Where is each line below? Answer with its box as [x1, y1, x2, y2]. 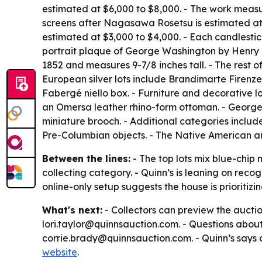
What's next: [42, 204, 102, 216]
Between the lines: [42, 153, 130, 165]
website [42, 246, 77, 258]
